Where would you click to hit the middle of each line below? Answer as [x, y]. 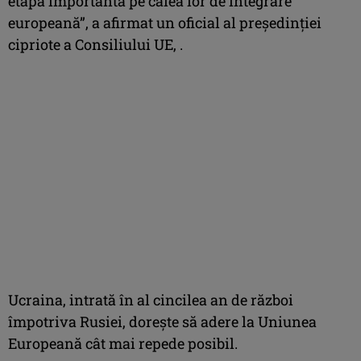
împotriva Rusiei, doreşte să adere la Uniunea [162, 321]
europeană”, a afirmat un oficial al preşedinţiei [165, 22]
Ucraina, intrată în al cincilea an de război [151, 299]
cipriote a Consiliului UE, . [95, 44]
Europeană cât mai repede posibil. [123, 343]
